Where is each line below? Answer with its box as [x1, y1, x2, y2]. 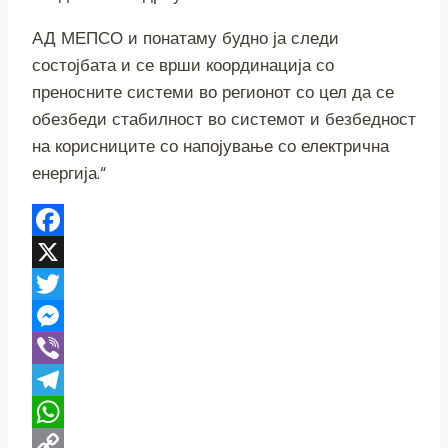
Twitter [32, 305, 89, 328]
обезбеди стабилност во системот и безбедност [32, 108, 416, 131]
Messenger [32, 337, 119, 360]
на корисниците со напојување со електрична [32, 135, 389, 158]
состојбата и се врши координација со [32, 54, 334, 77]
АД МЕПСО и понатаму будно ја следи [32, 27, 339, 50]
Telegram [32, 401, 107, 424]
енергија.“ [32, 162, 106, 185]
